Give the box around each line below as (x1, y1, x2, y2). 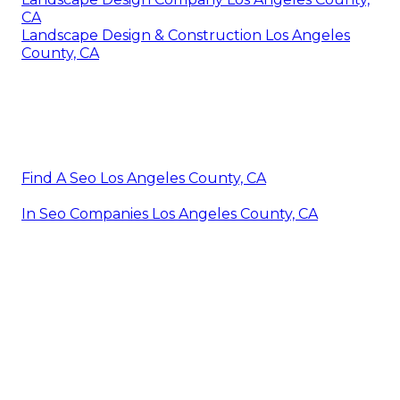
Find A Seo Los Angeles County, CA (21, 170, 266, 187)
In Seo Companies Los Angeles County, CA (21, 205, 318, 223)
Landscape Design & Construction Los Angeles (21, 27, 350, 45)
